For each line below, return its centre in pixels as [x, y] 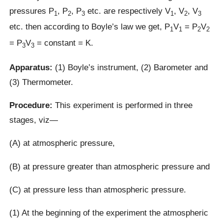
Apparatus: [31, 67]
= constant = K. [64, 42]
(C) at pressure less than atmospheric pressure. [98, 189]
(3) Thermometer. [41, 82]
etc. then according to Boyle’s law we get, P [90, 27]
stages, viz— [34, 120]
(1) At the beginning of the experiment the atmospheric [109, 213]
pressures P [32, 11]
